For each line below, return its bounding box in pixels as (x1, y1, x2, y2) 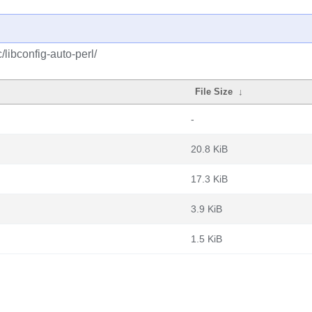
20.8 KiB (191, 143, 228, 155)
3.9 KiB (191, 203, 222, 214)
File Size (195, 86, 233, 97)
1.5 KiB (191, 233, 222, 244)
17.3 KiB (191, 173, 228, 185)
